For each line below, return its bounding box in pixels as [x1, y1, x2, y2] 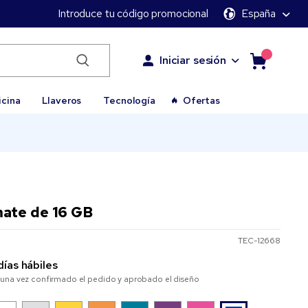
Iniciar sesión [159, 53, 226, 67]
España [241, 6, 276, 21]
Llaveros [42, 94, 82, 107]
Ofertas [182, 94, 220, 107]
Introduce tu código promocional [58, 6, 208, 21]
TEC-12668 [238, 235, 280, 246]
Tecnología [103, 94, 155, 107]
